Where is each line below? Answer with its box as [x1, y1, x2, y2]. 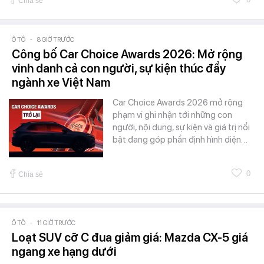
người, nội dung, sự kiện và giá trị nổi [113, 122, 250, 133]
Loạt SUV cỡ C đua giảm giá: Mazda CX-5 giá [12, 230, 248, 245]
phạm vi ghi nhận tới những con [113, 110, 232, 121]
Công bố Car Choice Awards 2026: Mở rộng [12, 47, 242, 62]
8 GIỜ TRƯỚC [37, 36, 74, 44]
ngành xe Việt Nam [12, 75, 110, 90]
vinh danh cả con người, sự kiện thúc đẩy [12, 61, 226, 76]
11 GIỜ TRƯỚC [37, 219, 75, 227]
